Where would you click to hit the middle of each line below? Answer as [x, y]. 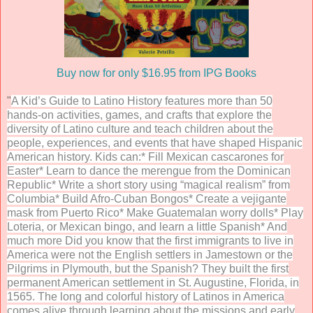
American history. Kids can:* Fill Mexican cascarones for [145, 156]
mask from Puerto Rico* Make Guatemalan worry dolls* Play [155, 212]
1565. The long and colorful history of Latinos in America [146, 296]
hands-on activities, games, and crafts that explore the [139, 115]
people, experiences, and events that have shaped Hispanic [155, 143]
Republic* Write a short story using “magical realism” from [148, 184]
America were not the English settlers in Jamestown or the [150, 254]
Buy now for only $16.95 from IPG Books [156, 73]
